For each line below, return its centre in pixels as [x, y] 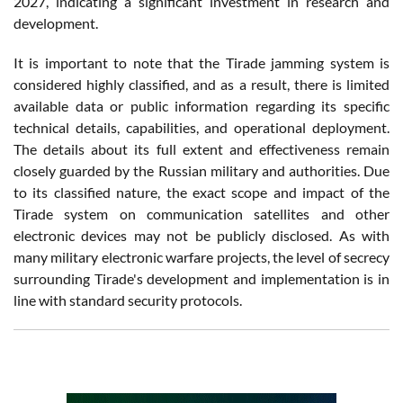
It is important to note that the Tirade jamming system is [201, 63]
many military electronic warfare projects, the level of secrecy [201, 257]
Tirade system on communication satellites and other [201, 214]
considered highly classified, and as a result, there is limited [201, 85]
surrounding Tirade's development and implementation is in [201, 279]
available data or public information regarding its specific [201, 106]
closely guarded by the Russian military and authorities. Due [201, 171]
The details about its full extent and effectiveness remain [201, 149]
